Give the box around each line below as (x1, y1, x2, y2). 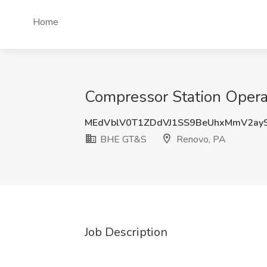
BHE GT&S (98, 133, 147, 146)
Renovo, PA (174, 133, 226, 146)
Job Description (85, 224, 167, 240)
